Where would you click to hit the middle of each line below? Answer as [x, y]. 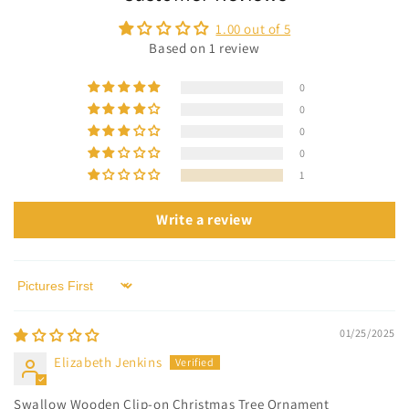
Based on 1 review [204, 47]
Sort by [35, 294]
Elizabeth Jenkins [108, 362]
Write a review [204, 219]
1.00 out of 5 [253, 28]
